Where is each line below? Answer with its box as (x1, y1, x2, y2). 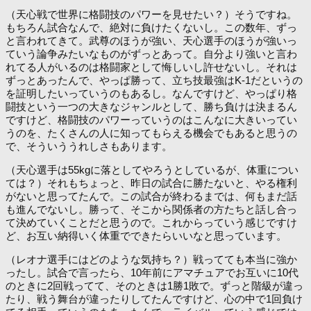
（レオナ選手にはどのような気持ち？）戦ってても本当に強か (6, 253, 297, 265)
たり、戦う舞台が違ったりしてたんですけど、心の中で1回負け (6, 292, 303, 305)
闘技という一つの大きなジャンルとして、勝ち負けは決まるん (6, 100, 297, 112)
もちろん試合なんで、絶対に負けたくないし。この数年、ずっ (6, 21, 297, 33)
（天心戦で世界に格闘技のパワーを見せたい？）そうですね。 (6, 8, 297, 20)
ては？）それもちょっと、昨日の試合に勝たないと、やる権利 (6, 176, 297, 189)
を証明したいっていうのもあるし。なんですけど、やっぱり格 (6, 87, 297, 99)
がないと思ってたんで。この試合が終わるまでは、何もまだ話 (6, 190, 297, 202)
